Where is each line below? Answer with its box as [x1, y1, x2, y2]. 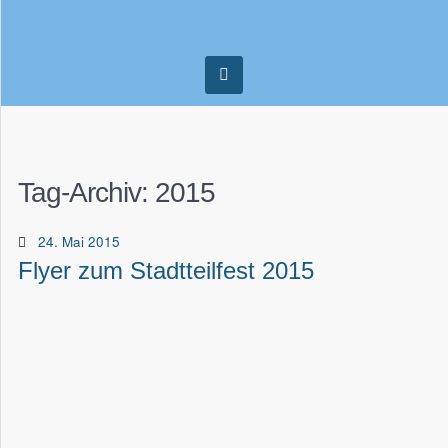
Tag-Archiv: [18, 175, 155, 208]
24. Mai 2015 [38, 231, 121, 251]
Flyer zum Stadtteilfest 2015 [18, 256, 314, 284]
